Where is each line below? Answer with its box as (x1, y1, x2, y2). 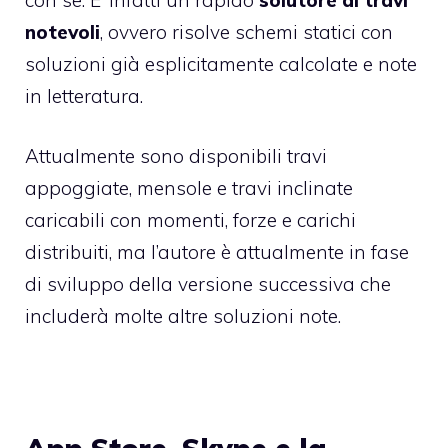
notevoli (25, 19, 100, 44)
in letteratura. (25, 83, 143, 108)
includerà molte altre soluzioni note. (25, 304, 341, 329)
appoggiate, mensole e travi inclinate (25, 176, 353, 201)
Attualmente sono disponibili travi (25, 144, 327, 169)
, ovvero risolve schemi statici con (100, 19, 393, 44)
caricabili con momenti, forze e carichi (25, 208, 356, 233)
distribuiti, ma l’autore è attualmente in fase (25, 240, 409, 265)
